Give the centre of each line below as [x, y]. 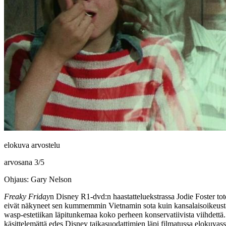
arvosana [19, 162]
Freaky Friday [27, 196]
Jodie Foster [196, 196]
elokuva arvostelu [32, 145]
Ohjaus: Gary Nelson [38, 179]
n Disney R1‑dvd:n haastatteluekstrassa [113, 196]
